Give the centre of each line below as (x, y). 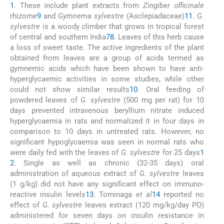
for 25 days (180, 153)
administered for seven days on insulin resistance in (107, 216)
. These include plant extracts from (78, 6)
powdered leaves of (45, 100)
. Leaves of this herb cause (159, 37)
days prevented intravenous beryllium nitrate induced (107, 111)
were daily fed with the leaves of (65, 153)
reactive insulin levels (48, 195)
